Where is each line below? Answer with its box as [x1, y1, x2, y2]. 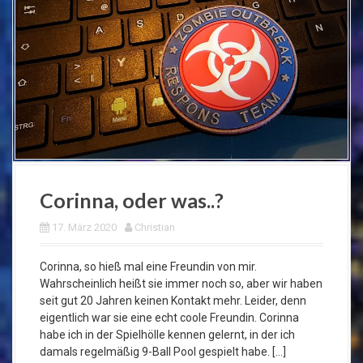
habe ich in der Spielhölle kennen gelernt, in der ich [40, 328, 295, 342]
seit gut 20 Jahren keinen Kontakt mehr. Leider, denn [40, 294, 306, 308]
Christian [135, 221, 175, 234]
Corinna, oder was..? [40, 188, 224, 213]
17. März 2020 [52, 221, 117, 234]
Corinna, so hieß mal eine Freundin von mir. [40, 260, 257, 274]
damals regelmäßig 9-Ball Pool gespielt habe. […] [40, 345, 286, 359]
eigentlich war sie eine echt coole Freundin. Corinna [40, 311, 299, 325]
